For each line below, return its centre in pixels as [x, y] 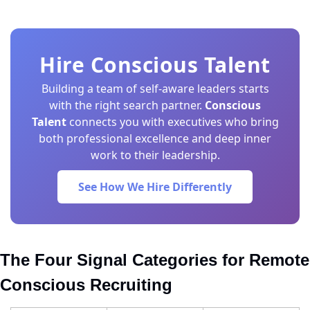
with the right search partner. [127, 105]
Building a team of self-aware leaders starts [155, 89]
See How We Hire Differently [155, 187]
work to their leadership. [155, 155]
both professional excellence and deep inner [155, 138]
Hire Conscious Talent [155, 65]
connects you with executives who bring [172, 122]
